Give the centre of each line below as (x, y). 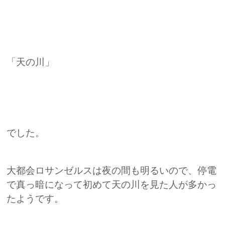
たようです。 (35, 199)
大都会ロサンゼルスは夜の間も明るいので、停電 (112, 171)
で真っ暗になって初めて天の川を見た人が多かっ (112, 185)
